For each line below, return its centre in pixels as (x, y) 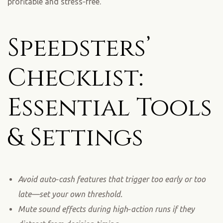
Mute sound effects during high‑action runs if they (106, 209)
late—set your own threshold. (70, 194)
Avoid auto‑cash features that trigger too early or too (111, 179)
